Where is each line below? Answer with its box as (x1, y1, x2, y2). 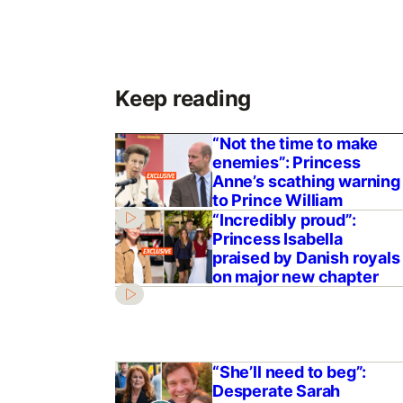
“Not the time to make (211, 133, 379, 153)
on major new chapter (211, 266, 379, 286)
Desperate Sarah (211, 381, 341, 400)
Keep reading (114, 85, 252, 112)
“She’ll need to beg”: (211, 362, 367, 381)
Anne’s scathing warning (211, 171, 400, 191)
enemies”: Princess (211, 152, 361, 172)
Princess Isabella (211, 228, 343, 248)
